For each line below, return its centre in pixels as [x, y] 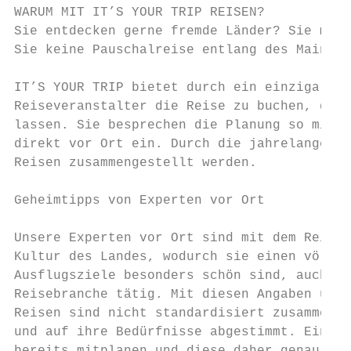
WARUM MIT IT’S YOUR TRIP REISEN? [139, 13]
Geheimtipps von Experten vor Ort [139, 201]
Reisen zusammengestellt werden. [136, 163]
